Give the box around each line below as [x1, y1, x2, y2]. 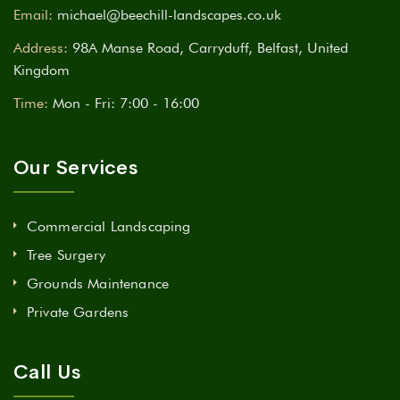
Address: [13, 39, 68, 56]
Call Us [13, 360, 81, 385]
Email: [13, 6, 53, 23]
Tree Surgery [27, 246, 105, 263]
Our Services [13, 155, 138, 180]
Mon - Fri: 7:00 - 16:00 [53, 95, 199, 112]
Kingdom [13, 62, 70, 79]
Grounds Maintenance [27, 275, 170, 292]
